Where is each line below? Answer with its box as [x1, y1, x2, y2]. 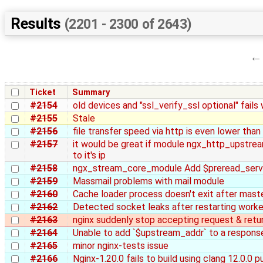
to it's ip [73, 149, 106, 161]
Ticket [29, 87, 56, 97]
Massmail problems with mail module [73, 175, 224, 187]
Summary [72, 87, 110, 97]
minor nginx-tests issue [73, 240, 168, 251]
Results [11, 15, 65, 33]
